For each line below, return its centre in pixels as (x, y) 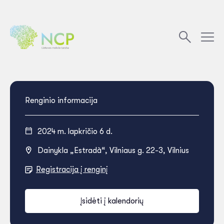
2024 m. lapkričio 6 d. (75, 131)
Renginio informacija (61, 100)
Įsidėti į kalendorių (112, 201)
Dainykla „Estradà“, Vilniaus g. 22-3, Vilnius (113, 150)
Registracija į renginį (72, 169)
